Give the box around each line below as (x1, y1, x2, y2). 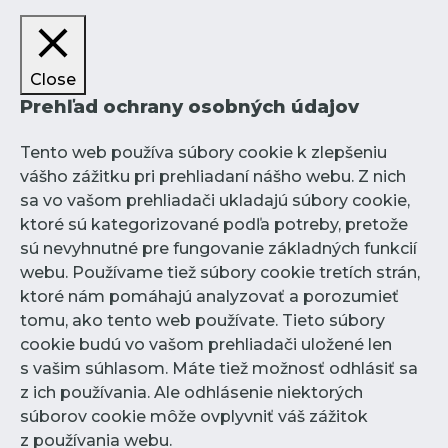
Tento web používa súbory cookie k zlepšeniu (20, 142, 387, 162)
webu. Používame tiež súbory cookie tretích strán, (20, 262, 420, 282)
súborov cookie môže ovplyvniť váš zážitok (20, 406, 368, 426)
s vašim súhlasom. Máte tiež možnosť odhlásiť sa (20, 358, 418, 378)
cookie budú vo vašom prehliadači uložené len (20, 334, 392, 354)
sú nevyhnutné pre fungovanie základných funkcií (20, 238, 417, 258)
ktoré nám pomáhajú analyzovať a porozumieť (20, 286, 399, 306)
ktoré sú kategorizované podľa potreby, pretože (20, 214, 408, 234)
